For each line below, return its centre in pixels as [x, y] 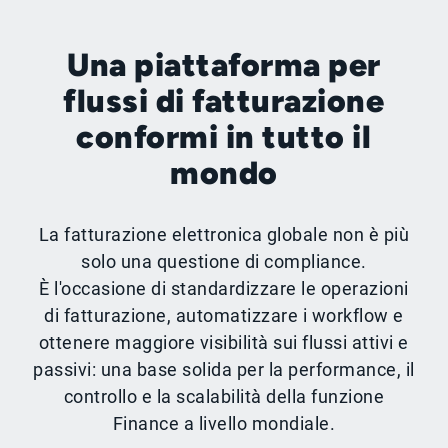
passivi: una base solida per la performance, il [224, 369]
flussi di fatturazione [224, 101]
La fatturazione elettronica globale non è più [224, 234]
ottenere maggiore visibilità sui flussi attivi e [223, 342]
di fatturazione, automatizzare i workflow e [224, 315]
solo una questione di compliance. [224, 261]
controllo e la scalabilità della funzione [224, 396]
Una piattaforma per [224, 65]
